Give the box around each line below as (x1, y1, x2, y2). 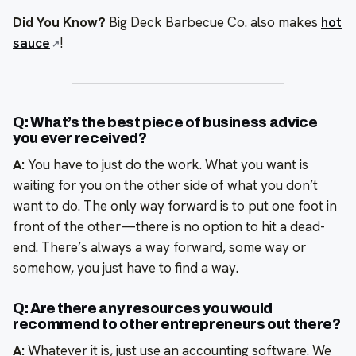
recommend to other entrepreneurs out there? (13, 315, 341, 332)
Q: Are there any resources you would (13, 300, 273, 316)
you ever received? (13, 130, 147, 146)
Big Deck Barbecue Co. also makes (106, 13, 321, 31)
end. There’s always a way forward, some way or (13, 238, 306, 256)
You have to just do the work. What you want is (28, 155, 308, 173)
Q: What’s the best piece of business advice (13, 114, 318, 130)
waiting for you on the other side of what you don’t (13, 176, 318, 194)
